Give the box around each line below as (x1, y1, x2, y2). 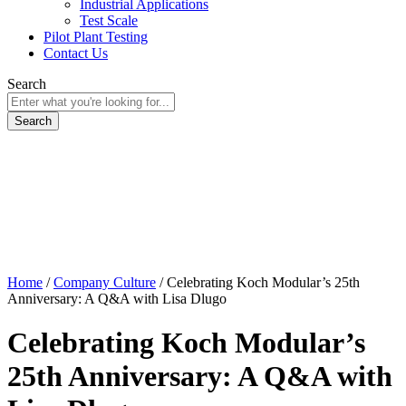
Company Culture (53, 275, 156, 290)
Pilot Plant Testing (43, 29, 148, 44)
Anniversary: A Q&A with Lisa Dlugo (7, 291, 227, 306)
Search (7, 76, 46, 92)
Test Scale (80, 13, 138, 28)
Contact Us (43, 45, 108, 61)
